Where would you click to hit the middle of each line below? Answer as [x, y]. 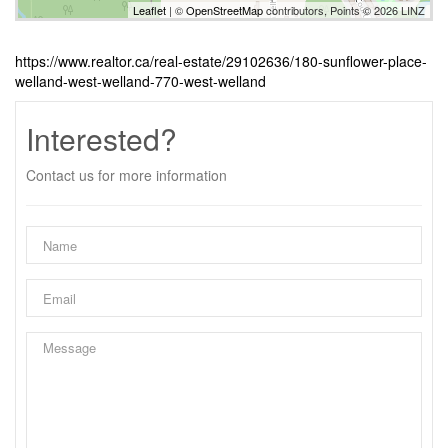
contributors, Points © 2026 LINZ [344, 10]
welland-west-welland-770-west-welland [140, 81]
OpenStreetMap [224, 10]
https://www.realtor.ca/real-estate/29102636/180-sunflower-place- [221, 61]
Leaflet [149, 10]
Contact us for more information [126, 175]
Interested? [101, 138]
